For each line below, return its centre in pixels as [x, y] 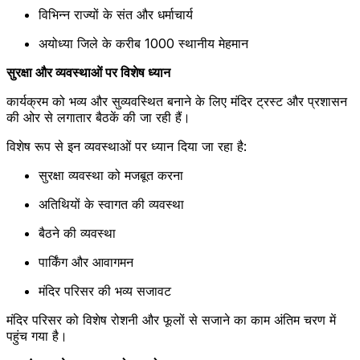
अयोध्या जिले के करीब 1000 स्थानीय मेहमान [143, 44]
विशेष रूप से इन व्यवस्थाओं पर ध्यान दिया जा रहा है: [127, 147]
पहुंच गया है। [37, 336]
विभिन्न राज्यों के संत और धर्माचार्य [116, 15]
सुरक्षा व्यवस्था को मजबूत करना [111, 176]
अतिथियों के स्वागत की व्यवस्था [111, 205]
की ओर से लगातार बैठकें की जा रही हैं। [98, 118]
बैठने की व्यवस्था [77, 233]
